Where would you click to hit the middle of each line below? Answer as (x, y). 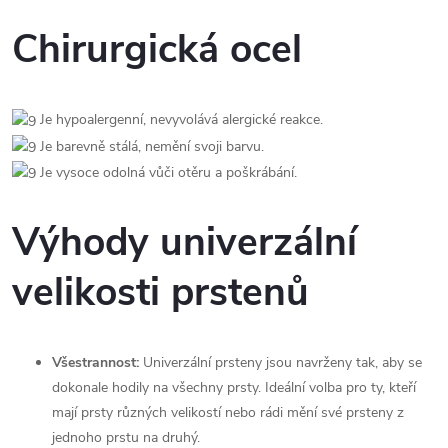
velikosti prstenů (160, 293)
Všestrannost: (97, 363)
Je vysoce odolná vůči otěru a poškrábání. (168, 172)
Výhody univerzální (184, 243)
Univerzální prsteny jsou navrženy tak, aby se (282, 363)
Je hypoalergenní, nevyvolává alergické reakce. (181, 120)
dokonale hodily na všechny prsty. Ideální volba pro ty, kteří (234, 388)
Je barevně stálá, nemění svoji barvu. (152, 146)
